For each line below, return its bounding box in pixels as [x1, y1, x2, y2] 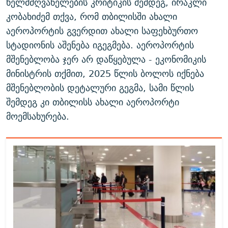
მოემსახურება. [6, 108, 69, 125]
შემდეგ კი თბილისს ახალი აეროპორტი [6, 94, 179, 110]
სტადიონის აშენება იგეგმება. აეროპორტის [6, 37, 194, 53]
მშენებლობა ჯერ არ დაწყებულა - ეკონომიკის [6, 51, 206, 68]
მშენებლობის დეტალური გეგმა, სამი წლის [6, 80, 194, 96]
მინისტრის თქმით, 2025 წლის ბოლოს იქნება [6, 66, 204, 82]
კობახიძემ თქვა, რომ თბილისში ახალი [6, 9, 177, 25]
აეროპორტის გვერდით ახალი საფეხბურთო [6, 23, 198, 39]
